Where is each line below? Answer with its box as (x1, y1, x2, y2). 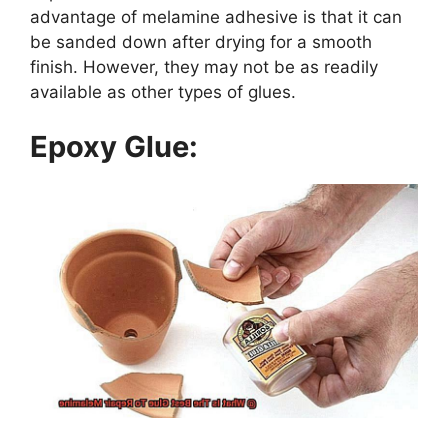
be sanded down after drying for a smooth (30, 31, 372, 52)
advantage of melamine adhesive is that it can (30, 6, 402, 27)
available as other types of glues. (30, 81, 296, 102)
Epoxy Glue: (30, 129, 198, 165)
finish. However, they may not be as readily (30, 56, 378, 77)
